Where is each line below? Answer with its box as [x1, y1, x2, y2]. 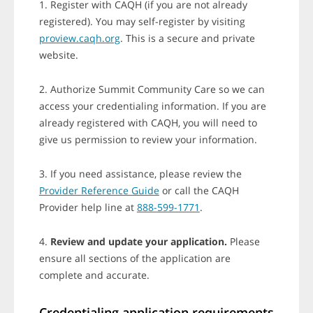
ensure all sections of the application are [38, 252, 231, 265]
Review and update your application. [50, 235, 227, 249]
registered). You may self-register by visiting [38, 15, 245, 29]
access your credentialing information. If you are [38, 99, 266, 113]
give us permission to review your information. [38, 133, 257, 147]
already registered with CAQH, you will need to [38, 116, 257, 130]
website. [38, 48, 78, 62]
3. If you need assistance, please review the [38, 167, 242, 181]
